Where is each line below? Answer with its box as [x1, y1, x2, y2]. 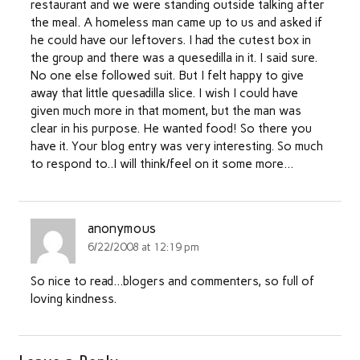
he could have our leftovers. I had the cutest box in [30, 33, 311, 48]
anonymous [88, 220, 157, 237]
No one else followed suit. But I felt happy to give [30, 68, 304, 84]
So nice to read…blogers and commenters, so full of [30, 273, 314, 288]
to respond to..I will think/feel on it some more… [30, 157, 293, 172]
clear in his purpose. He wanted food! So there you [30, 121, 312, 137]
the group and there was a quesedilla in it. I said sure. [30, 51, 317, 66]
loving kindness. [30, 291, 117, 306]
